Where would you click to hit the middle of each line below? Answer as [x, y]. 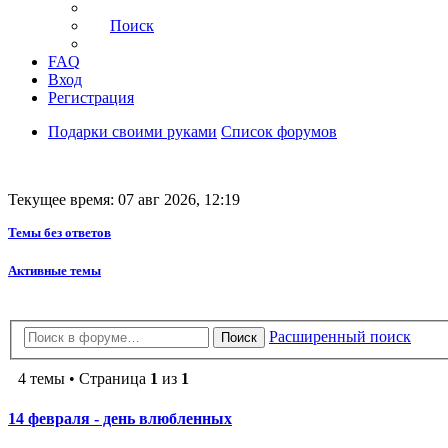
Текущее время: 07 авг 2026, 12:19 [124, 200]
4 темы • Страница [84, 379]
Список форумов [279, 132]
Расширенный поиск [340, 337]
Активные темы [54, 271]
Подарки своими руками [132, 132]
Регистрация [91, 98]
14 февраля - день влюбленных [120, 418]
